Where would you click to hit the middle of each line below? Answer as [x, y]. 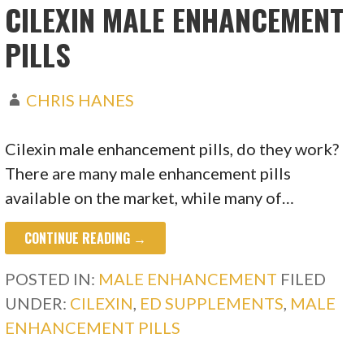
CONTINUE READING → [86, 238]
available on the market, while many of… [150, 198]
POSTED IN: [52, 279]
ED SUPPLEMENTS [212, 303]
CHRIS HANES [80, 100]
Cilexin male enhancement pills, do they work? [172, 149]
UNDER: [38, 303]
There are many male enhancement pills [148, 173]
